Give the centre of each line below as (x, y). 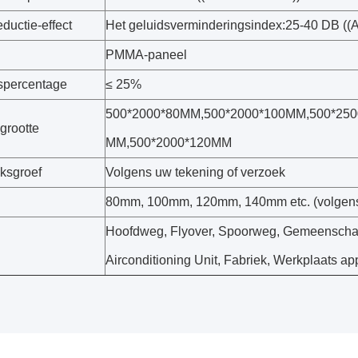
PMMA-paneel (146, 55)
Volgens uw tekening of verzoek (195, 172)
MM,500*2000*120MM (169, 143)
